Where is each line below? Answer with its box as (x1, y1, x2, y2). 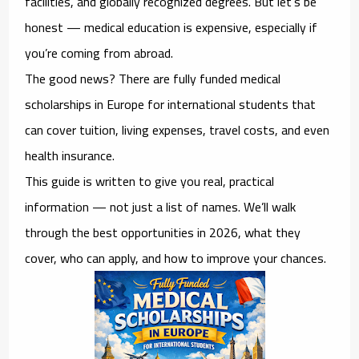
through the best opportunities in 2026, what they (25, 220, 301, 244)
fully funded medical (173, 66, 281, 91)
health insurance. (25, 143, 115, 167)
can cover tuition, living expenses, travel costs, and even (25, 117, 330, 142)
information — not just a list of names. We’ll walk (25, 194, 296, 219)
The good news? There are (25, 66, 174, 91)
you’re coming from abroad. (25, 40, 174, 65)
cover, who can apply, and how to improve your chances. (25, 245, 327, 270)
